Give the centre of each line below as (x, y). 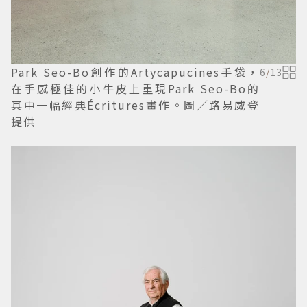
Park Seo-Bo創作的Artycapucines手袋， (135, 72)
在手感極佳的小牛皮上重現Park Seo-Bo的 (135, 89)
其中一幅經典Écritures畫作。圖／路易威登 (135, 105)
